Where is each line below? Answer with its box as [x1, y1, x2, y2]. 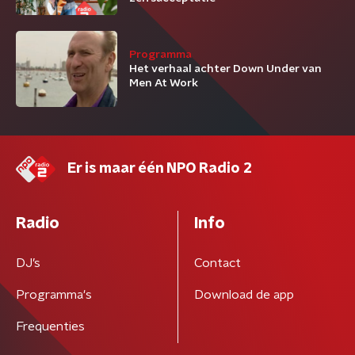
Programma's [16, 288, 92, 302]
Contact [193, 257, 241, 270]
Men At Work [129, 78, 198, 90]
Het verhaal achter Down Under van [129, 63, 322, 75]
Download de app [193, 288, 294, 302]
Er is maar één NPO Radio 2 [67, 162, 252, 177]
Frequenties [16, 320, 85, 334]
